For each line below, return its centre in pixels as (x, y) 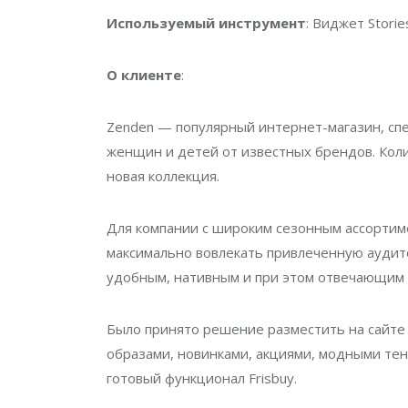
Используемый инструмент (206, 23)
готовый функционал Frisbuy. (202, 378)
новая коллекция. (163, 176)
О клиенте (144, 75)
